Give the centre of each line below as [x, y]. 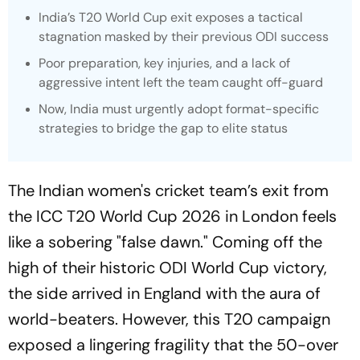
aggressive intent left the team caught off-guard [181, 82]
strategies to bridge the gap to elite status [163, 128]
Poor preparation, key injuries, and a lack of [164, 63]
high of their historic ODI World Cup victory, [168, 268]
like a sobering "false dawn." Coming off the [165, 242]
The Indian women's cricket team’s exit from [168, 190]
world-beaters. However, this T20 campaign [169, 319]
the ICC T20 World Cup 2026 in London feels [172, 216]
